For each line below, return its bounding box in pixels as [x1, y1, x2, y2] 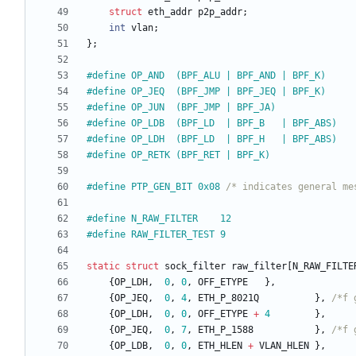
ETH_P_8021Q [198, 292, 259, 304]
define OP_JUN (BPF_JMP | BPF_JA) [92, 102, 276, 114]
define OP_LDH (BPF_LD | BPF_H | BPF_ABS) [92, 133, 337, 145]
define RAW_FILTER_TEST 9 [92, 229, 226, 241]
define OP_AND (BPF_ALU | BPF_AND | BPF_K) [92, 70, 326, 82]
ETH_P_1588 [198, 324, 253, 336]
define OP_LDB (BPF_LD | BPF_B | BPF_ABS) [92, 118, 337, 130]
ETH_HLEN [198, 340, 242, 352]
